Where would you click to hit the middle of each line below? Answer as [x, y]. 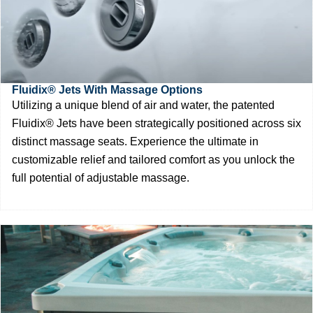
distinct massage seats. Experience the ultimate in [135, 141]
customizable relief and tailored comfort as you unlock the [153, 159]
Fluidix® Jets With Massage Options [107, 89]
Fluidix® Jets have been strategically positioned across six [156, 123]
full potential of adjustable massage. [101, 177]
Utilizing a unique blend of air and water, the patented [143, 105]
